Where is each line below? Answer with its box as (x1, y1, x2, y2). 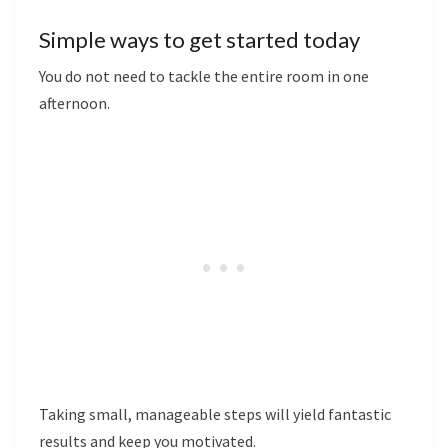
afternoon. (39, 93, 110, 113)
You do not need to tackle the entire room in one (39, 66, 369, 86)
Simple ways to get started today (39, 26, 360, 53)
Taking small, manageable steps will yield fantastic (39, 404, 391, 424)
